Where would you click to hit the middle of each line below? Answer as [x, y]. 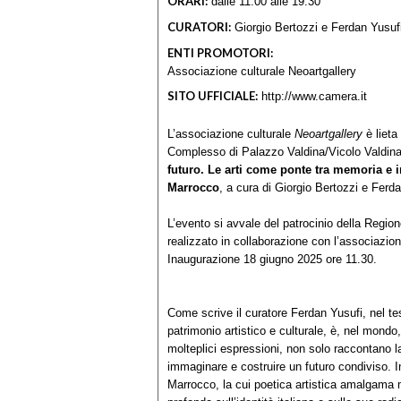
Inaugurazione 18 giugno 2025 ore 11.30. [272, 259]
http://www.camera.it [314, 97]
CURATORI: [199, 26]
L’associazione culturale [231, 133]
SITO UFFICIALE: [213, 96]
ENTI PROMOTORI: [220, 52]
